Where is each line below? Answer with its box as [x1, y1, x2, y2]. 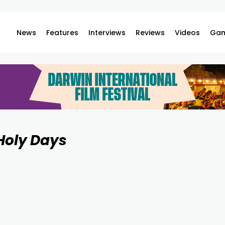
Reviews [136, 28, 165, 38]
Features [46, 28, 79, 38]
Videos [175, 28, 200, 38]
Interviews [88, 28, 126, 38]
